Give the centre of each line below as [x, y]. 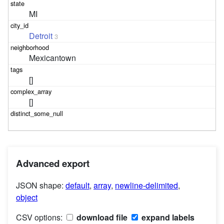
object [27, 197]
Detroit [41, 35]
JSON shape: [41, 185]
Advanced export [53, 163]
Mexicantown [53, 57]
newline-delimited [146, 185]
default [77, 185]
